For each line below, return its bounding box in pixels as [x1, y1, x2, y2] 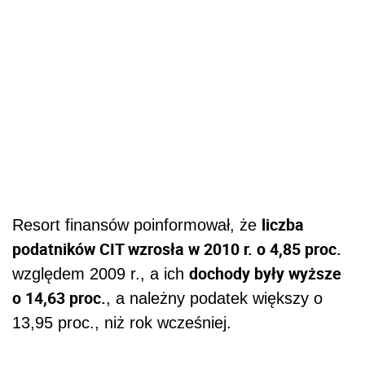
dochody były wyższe [189, 262, 341, 285]
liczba [262, 213, 304, 236]
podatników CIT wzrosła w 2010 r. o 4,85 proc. [12, 238, 341, 261]
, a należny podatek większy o [106, 289, 323, 308]
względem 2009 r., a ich [12, 265, 189, 284]
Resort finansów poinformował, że [12, 216, 262, 235]
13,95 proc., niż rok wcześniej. [12, 314, 231, 332]
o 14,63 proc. [12, 287, 106, 310]
